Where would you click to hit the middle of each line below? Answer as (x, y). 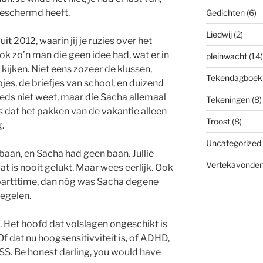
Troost (218, 121)
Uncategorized (233, 143)
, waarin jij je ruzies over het (94, 41)
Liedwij (219, 34)
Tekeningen (228, 100)
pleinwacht (226, 56)
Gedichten (225, 13)
